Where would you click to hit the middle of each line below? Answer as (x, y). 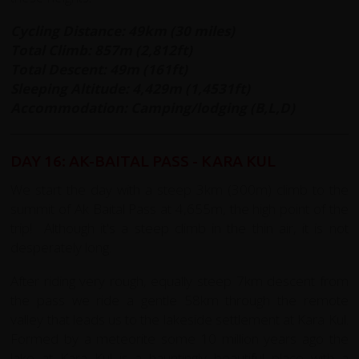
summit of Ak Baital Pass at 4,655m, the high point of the (179, 208)
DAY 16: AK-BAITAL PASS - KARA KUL (143, 161)
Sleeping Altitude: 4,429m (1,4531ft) (131, 88)
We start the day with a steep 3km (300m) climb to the (179, 189)
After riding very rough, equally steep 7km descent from (179, 280)
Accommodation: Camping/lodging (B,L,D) (155, 107)
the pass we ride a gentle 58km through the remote (179, 300)
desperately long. (61, 247)
